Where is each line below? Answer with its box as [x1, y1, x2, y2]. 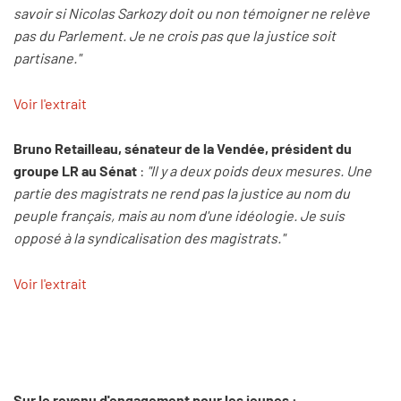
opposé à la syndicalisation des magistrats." [13, 229, 285, 247]
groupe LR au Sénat [13, 162, 140, 180]
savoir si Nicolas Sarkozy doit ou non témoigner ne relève [13, 4, 370, 22]
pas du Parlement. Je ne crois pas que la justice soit [13, 27, 336, 45]
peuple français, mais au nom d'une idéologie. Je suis [13, 207, 345, 225]
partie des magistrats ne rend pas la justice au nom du [13, 184, 350, 202]
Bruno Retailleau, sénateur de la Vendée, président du [13, 140, 352, 158]
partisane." [13, 49, 81, 67]
